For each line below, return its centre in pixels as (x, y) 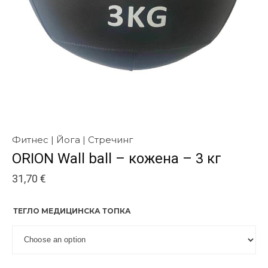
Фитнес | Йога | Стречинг (73, 140)
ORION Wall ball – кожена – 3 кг (117, 158)
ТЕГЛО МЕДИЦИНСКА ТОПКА (72, 211)
